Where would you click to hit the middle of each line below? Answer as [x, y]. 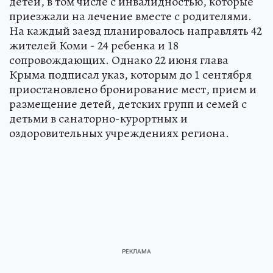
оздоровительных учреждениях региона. [119, 133]
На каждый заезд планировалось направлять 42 [136, 30]
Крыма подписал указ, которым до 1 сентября [130, 74]
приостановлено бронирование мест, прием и [133, 89]
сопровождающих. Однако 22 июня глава [119, 60]
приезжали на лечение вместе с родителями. [130, 16]
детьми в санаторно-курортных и [98, 118]
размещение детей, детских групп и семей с [128, 104]
